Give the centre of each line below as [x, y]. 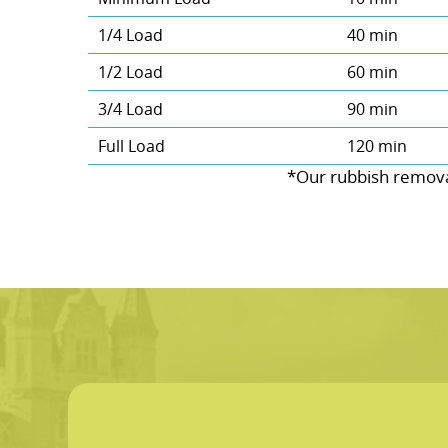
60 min [372, 72]
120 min [376, 146]
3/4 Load [130, 109]
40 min [372, 35]
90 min [372, 109]
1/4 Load [130, 35]
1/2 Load [130, 72]
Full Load [131, 146]
